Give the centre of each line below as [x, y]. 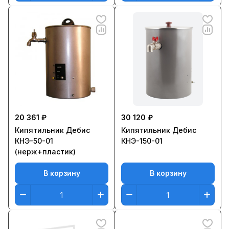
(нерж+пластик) [45, 152]
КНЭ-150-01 [142, 141]
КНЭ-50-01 [34, 141]
